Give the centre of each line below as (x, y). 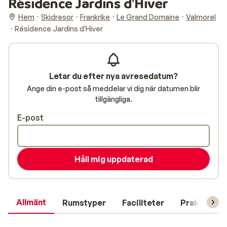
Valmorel (201, 17)
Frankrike (95, 17)
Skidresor (57, 17)
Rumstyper (84, 203)
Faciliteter (143, 203)
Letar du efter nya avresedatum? (113, 76)
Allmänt (31, 202)
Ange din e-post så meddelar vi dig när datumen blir (113, 88)
